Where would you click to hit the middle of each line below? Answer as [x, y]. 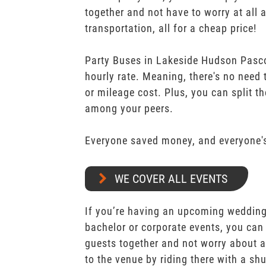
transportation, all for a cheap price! [170, 28]
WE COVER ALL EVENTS [171, 179]
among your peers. [129, 108]
